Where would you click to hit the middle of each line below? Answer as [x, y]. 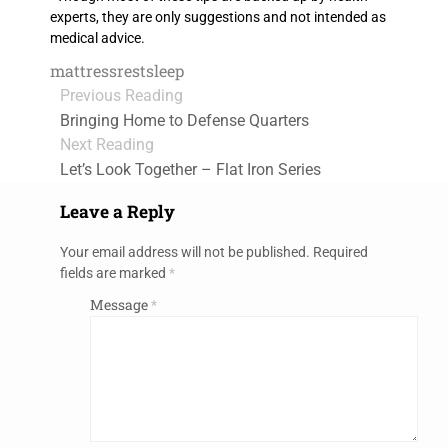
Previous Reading [121, 95]
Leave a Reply [117, 212]
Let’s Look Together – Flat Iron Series [190, 169]
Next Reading [107, 144]
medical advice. [97, 37]
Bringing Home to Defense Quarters [184, 120]
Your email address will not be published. [185, 251]
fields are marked [114, 272]
